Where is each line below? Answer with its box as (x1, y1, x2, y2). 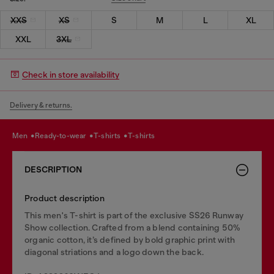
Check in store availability (22, 70, 119, 80)
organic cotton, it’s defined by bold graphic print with (24, 234, 235, 245)
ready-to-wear (40, 131, 88, 140)
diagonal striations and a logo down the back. (24, 246, 204, 257)
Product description (24, 193, 105, 203)
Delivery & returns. (10, 100, 72, 109)
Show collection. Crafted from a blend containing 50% (24, 222, 241, 232)
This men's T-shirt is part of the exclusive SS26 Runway (24, 210, 244, 220)
